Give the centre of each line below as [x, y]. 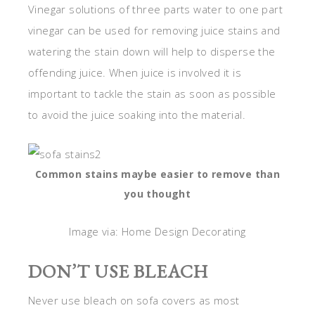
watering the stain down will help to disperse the [152, 52]
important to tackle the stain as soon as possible [152, 94]
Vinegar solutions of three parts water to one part [155, 9]
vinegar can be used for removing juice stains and [154, 31]
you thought [157, 194]
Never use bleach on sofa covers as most [134, 301]
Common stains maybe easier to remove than [157, 174]
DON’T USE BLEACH [118, 272]
